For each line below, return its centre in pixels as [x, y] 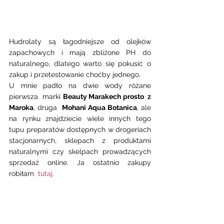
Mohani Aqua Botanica [99, 108]
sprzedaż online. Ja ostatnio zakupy [80, 163]
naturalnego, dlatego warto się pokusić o [80, 64]
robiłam [23, 174]
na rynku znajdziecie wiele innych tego [80, 119]
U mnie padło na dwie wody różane [80, 86]
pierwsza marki [36, 97]
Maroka [21, 108]
